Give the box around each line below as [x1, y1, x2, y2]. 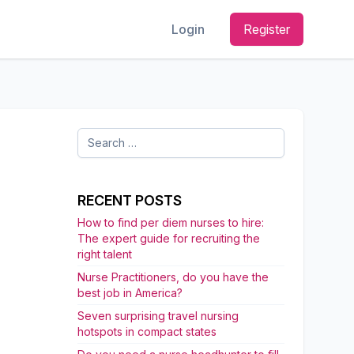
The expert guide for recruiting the [77, 232, 260, 245]
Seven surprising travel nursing [77, 309, 239, 322]
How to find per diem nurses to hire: [77, 216, 264, 229]
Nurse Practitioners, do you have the [77, 270, 269, 284]
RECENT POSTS [77, 192, 182, 209]
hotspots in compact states [77, 325, 217, 338]
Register [243, 21, 290, 37]
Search [77, 129, 118, 145]
